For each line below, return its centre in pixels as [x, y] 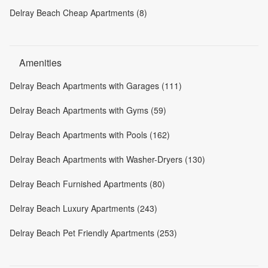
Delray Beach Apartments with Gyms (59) [88, 110]
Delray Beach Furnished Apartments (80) [87, 184]
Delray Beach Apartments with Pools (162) [90, 135]
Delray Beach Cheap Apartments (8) [78, 13]
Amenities [40, 63]
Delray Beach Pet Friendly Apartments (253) [93, 233]
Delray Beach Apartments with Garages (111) [96, 86]
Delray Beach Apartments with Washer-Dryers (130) [107, 159]
